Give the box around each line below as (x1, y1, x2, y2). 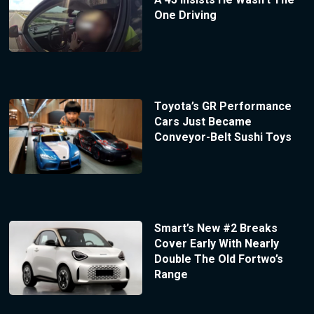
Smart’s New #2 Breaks (153, 221, 278, 235)
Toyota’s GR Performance (153, 99, 292, 113)
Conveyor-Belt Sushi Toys (153, 130, 292, 144)
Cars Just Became (153, 114, 252, 128)
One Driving (153, 8, 217, 22)
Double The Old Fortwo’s (153, 252, 283, 266)
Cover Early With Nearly (153, 236, 279, 250)
